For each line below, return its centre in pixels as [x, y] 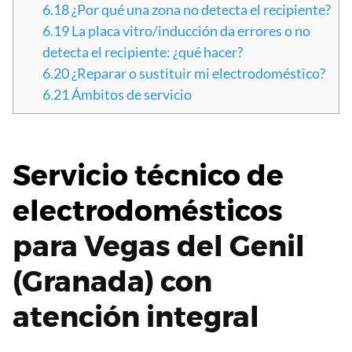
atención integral [136, 317]
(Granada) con [112, 282]
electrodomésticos [148, 211]
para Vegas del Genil [159, 246]
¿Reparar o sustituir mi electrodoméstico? [197, 73]
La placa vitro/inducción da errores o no [190, 31]
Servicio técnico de [148, 176]
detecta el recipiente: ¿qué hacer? [143, 52]
